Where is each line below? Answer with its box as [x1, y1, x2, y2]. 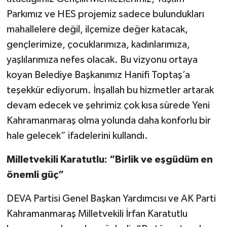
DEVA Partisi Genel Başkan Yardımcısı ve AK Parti [6, 194, 216, 204]
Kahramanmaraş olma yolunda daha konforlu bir [6, 116, 211, 126]
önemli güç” [6, 170, 64, 180]
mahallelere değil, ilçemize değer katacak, [6, 24, 188, 35]
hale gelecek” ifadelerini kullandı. [6, 131, 148, 141]
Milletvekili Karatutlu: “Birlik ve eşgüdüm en [6, 155, 213, 165]
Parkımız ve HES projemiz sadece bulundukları [6, 9, 204, 20]
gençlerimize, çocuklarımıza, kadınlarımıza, [6, 40, 190, 50]
